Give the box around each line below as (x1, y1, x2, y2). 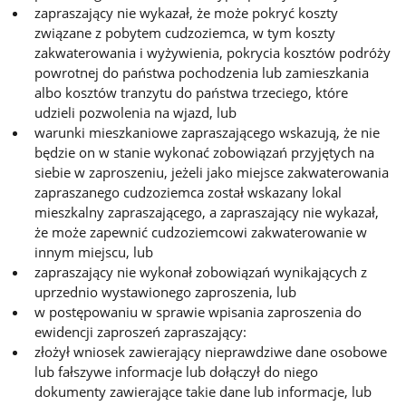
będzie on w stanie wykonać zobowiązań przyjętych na (34, 142, 375, 161)
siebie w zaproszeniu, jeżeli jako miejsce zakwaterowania (34, 162, 390, 181)
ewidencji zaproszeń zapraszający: (34, 322, 247, 341)
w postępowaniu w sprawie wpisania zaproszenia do (34, 302, 362, 321)
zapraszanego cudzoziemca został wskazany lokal (34, 182, 343, 201)
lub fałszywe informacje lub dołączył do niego (34, 362, 319, 381)
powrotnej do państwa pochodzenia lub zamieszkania (34, 63, 370, 82)
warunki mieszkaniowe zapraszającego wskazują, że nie (34, 122, 381, 141)
